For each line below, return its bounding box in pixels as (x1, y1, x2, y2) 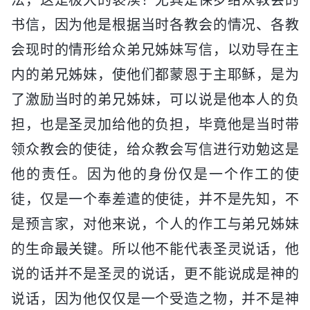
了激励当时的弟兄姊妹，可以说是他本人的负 (11, 91, 299, 108)
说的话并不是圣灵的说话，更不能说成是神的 (11, 265, 299, 282)
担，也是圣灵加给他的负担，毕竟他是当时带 (11, 116, 299, 133)
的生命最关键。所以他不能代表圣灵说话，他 (11, 240, 299, 257)
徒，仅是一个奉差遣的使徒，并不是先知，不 (11, 190, 299, 208)
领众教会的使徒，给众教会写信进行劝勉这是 (11, 140, 299, 158)
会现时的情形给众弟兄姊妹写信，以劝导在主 (11, 41, 299, 58)
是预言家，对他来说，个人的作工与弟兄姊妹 (11, 215, 299, 232)
